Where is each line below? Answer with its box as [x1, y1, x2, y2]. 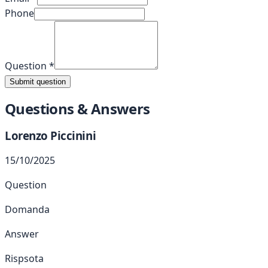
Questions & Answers [5, 98, 150, 118]
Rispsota [5, 252, 44, 266]
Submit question [10, 77, 66, 86]
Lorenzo [5, 127, 48, 143]
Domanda [5, 203, 50, 217]
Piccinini [50, 127, 96, 143]
